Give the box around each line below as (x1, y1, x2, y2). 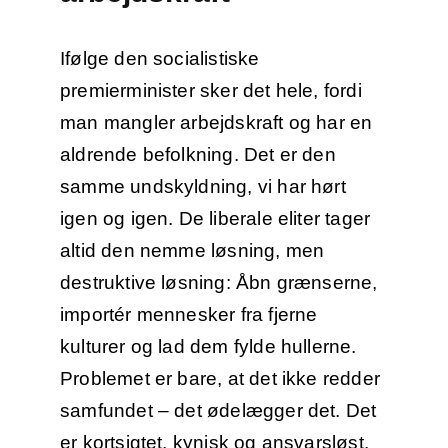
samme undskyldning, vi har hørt (59, 176, 346, 198)
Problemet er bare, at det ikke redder (59, 368, 381, 390)
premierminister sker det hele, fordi (59, 80, 362, 102)
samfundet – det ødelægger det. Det (59, 400, 377, 422)
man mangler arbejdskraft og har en (59, 112, 373, 134)
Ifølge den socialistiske (59, 48, 260, 70)
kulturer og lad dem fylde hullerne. (59, 336, 357, 358)
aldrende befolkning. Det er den (59, 144, 336, 166)
